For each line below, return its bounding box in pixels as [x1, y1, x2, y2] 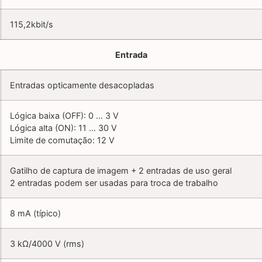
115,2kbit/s [10, 19, 53, 30]
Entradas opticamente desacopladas [10, 80, 154, 91]
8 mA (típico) [10, 208, 61, 219]
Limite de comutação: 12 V [10, 135, 115, 146]
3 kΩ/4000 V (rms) [10, 239, 84, 249]
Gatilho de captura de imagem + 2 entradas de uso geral [10, 166, 232, 176]
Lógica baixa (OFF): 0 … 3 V [10, 111, 119, 121]
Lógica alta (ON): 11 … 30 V [10, 123, 117, 133]
